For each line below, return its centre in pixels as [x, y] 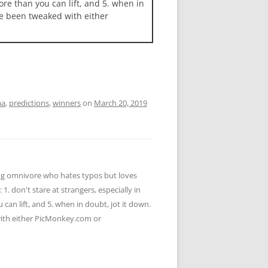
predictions [29, 103]
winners [67, 103]
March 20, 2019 [121, 103]
